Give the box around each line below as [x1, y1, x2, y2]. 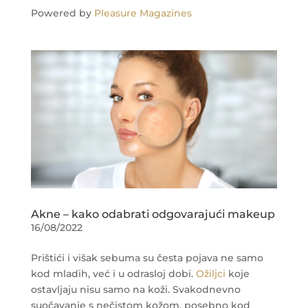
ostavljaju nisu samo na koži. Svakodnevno [30, 283, 241, 296]
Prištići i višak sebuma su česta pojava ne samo [30, 252, 263, 265]
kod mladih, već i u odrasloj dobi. [30, 267, 196, 280]
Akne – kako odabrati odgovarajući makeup [30, 208, 275, 221]
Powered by [30, 6, 94, 19]
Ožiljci [195, 267, 225, 280]
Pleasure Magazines [93, 6, 192, 19]
